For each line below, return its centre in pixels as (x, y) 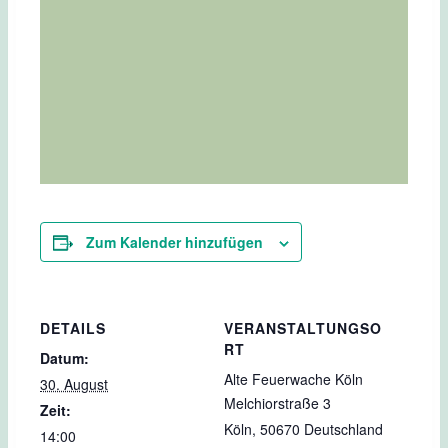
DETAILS (73, 328)
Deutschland (343, 429)
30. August (74, 384)
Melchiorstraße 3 (277, 403)
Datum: (64, 358)
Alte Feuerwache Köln (293, 379)
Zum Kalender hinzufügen (174, 242)
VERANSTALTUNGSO (303, 328)
